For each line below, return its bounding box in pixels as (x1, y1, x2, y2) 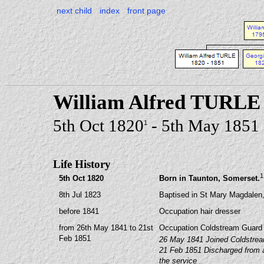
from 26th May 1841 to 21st (59, 223, 153, 232)
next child (57, 6, 92, 15)
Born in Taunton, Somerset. (159, 174, 260, 183)
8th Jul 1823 (59, 190, 101, 199)
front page (127, 6, 166, 15)
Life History (53, 158, 111, 170)
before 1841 (59, 207, 99, 216)
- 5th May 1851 (147, 116, 259, 135)
